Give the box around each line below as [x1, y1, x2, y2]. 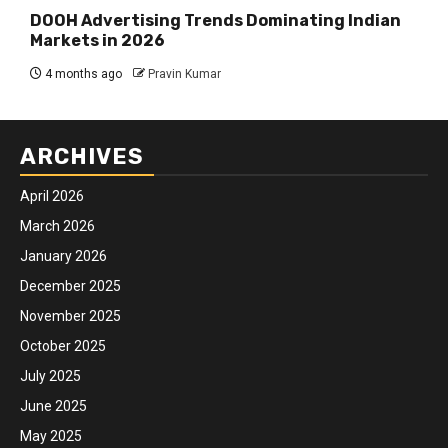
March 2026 [20, 218, 95, 235]
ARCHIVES [20, 143, 144, 171]
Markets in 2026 [30, 31, 165, 51]
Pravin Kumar [148, 67, 221, 82]
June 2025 [20, 398, 87, 415]
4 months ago [42, 67, 122, 82]
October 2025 [20, 338, 106, 355]
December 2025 [20, 278, 121, 295]
